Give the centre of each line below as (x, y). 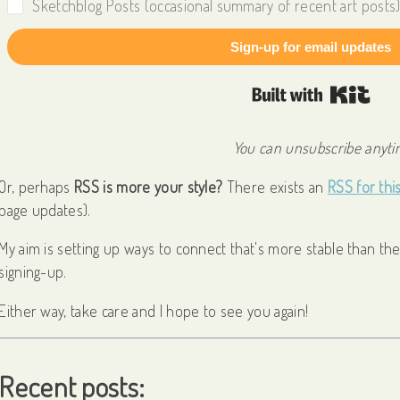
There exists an (275, 186)
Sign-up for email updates (311, 47)
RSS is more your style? (149, 186)
